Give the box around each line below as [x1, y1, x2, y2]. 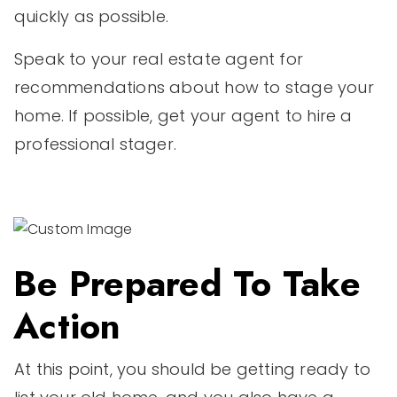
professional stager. [14, 132, 176, 155]
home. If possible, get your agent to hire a [14, 104, 353, 127]
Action [13, 300, 121, 352]
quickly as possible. [14, 4, 174, 27]
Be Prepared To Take [13, 257, 361, 309]
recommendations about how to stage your [14, 75, 374, 98]
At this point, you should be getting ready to [14, 357, 371, 380]
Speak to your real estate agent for [14, 47, 304, 70]
